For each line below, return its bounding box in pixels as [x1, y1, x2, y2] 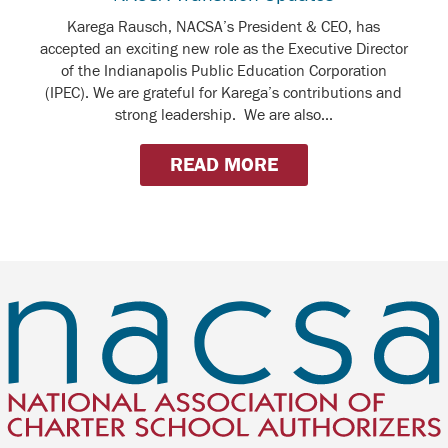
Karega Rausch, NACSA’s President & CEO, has [67, 17, 381, 36]
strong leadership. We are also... [114, 105, 333, 124]
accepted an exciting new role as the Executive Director [39, 39, 408, 58]
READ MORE [169, 152, 278, 176]
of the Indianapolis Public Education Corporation [60, 61, 387, 80]
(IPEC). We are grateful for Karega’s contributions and [45, 83, 403, 102]
